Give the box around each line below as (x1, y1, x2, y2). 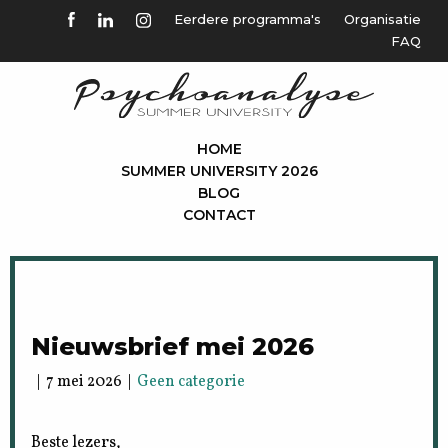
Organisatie (344, 11, 422, 27)
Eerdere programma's (174, 11, 322, 27)
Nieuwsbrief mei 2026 (31, 331, 315, 361)
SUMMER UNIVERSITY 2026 (120, 161, 318, 180)
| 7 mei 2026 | (31, 370, 138, 393)
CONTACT (182, 205, 256, 224)
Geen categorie (137, 370, 246, 393)
